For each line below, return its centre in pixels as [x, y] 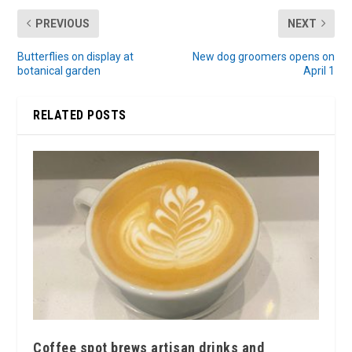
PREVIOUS [63, 23]
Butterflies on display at [76, 56]
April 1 [319, 70]
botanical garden [59, 70]
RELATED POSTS [80, 115]
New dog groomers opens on [263, 56]
